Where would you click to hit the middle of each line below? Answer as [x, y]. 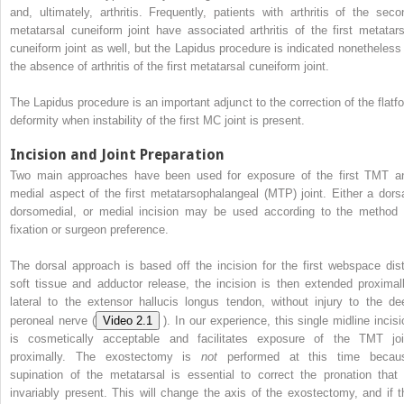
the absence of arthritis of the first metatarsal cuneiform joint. [170, 66]
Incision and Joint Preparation [117, 154]
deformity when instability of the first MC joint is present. [157, 120]
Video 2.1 [127, 320]
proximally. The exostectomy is [106, 356]
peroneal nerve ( [53, 320]
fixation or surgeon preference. [89, 229]
